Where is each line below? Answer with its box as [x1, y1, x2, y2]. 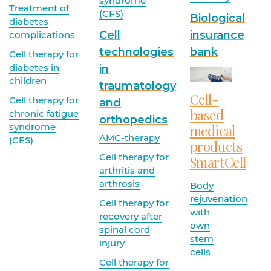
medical [189, 121, 235, 140]
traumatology [99, 79, 177, 93]
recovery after [99, 211, 163, 223]
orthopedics [99, 113, 168, 127]
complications [9, 28, 75, 41]
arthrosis [99, 178, 140, 190]
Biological [189, 11, 245, 25]
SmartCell [189, 152, 247, 171]
